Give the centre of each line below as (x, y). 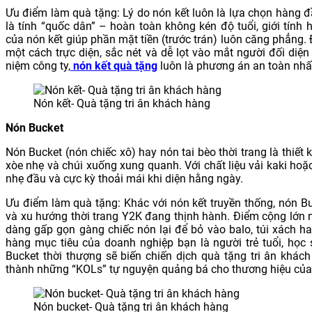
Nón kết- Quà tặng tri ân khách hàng (122, 103)
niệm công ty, (38, 65)
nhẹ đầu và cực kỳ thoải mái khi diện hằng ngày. (124, 178)
